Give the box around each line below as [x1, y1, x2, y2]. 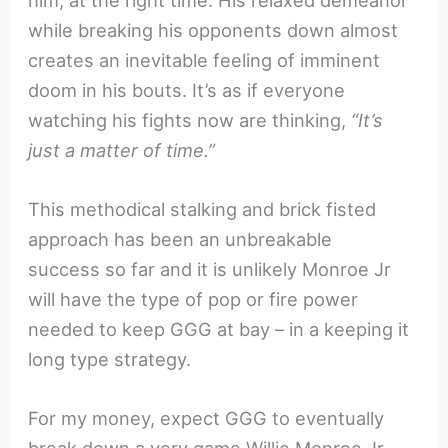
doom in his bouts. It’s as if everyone [28, 78, 346, 101]
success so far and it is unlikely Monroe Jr [28, 257, 392, 280]
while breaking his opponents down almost [28, 18, 399, 41]
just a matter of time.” [28, 138, 216, 161]
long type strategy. [28, 347, 192, 370]
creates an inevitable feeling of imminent [28, 48, 381, 71]
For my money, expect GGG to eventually [28, 407, 385, 429]
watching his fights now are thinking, [28, 108, 352, 131]
